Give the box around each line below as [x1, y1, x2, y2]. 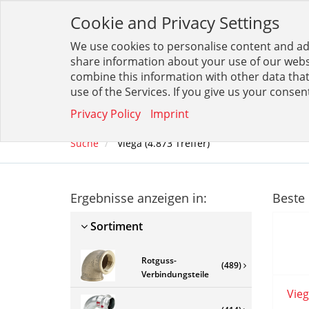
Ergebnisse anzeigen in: [70, 189, 207, 206]
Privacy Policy [70, 106, 141, 121]
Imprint [150, 106, 189, 121]
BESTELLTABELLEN [143, 97, 246, 113]
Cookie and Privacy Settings [70, 11, 279, 34]
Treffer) [172, 136, 210, 150]
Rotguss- [141, 254, 177, 266]
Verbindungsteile [141, 268, 209, 280]
